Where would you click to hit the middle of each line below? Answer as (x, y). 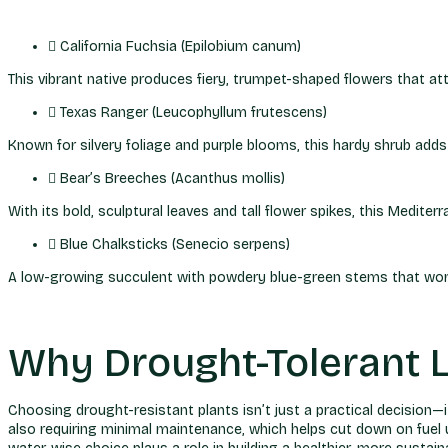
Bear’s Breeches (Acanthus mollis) (172, 178)
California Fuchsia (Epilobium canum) (180, 46)
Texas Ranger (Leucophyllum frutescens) (193, 112)
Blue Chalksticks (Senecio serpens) (175, 244)
